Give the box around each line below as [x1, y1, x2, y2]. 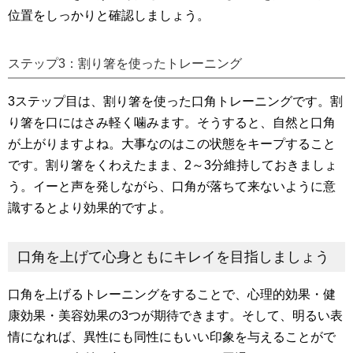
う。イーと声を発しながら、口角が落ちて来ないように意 [8, 180, 336, 194]
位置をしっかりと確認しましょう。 [8, 9, 210, 23]
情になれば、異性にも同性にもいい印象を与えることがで [8, 330, 336, 344]
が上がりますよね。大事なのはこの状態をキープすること [8, 137, 336, 151]
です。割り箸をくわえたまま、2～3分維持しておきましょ [8, 158, 337, 173]
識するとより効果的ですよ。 [8, 201, 172, 215]
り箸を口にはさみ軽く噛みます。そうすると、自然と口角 [8, 116, 336, 130]
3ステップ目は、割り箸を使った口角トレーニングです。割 [8, 95, 343, 109]
